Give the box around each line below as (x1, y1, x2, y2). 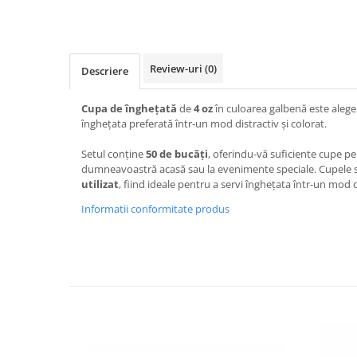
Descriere (81, 64, 128, 79)
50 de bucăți (146, 147, 208, 162)
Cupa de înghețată (81, 101, 177, 116)
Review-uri (150, 61, 205, 76)
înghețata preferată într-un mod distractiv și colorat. (81, 116, 327, 131)
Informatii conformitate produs (81, 202, 229, 217)
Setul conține (81, 147, 146, 162)
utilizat (81, 177, 119, 192)
